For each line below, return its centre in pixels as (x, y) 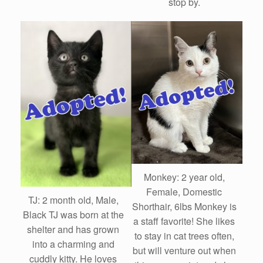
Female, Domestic (184, 192)
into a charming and (73, 244)
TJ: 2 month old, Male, (73, 200)
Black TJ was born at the (73, 215)
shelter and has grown (73, 230)
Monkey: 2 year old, (184, 177)
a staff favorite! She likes (184, 221)
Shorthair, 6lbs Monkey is (184, 207)
